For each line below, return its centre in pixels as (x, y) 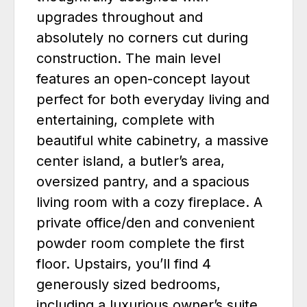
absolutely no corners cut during (142, 38)
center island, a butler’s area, (131, 161)
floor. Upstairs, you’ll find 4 (124, 264)
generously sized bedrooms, (128, 285)
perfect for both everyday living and (153, 100)
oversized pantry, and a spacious (143, 182)
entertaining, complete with (125, 120)
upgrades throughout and (120, 17)
